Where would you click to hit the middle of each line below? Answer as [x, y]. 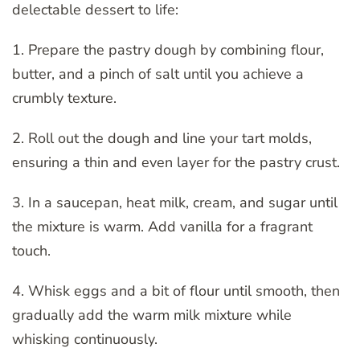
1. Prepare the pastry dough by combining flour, [168, 49]
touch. [31, 250]
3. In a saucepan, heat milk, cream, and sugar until [175, 202]
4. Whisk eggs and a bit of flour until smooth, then [176, 290]
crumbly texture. [64, 98]
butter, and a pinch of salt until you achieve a [158, 74]
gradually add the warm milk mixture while [152, 315]
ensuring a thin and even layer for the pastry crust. [176, 162]
